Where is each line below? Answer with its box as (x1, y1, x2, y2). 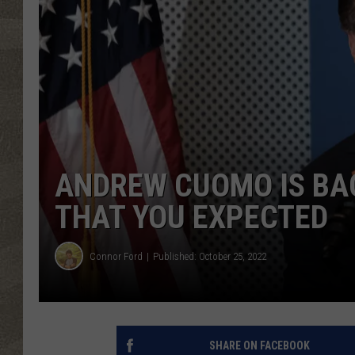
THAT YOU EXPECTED (55, 199, 328, 237)
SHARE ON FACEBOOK (208, 339, 310, 353)
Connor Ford (90, 250, 143, 262)
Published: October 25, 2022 (153, 250, 266, 262)
